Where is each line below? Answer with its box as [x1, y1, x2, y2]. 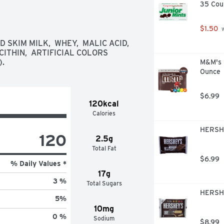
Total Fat [91, 144, 116, 152]
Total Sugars [86, 179, 122, 187]
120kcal [89, 98, 119, 108]
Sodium [93, 214, 115, 222]
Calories [92, 109, 116, 117]
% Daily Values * [10, 159, 66, 167]
